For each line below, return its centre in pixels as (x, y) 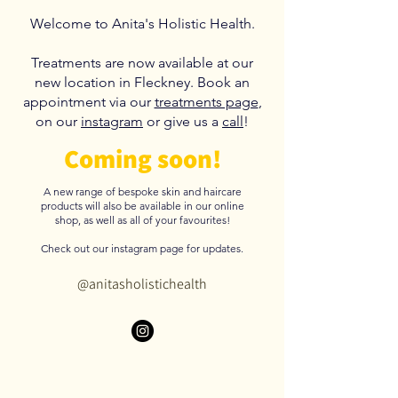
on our (58, 121)
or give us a (183, 121)
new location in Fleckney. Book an (142, 82)
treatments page (206, 102)
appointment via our (88, 102)
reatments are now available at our (146, 63)
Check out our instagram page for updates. (142, 248)
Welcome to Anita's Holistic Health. (142, 24)
